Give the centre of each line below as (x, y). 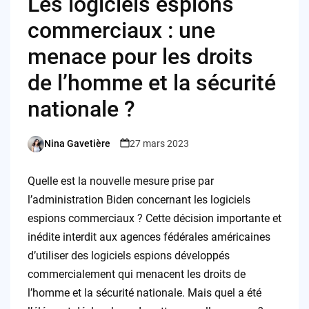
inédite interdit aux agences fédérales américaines (149, 237)
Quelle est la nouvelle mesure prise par (120, 181)
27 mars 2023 (159, 144)
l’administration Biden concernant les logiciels (139, 199)
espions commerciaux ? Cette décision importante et (154, 218)
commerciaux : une (121, 30)
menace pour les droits (140, 56)
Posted (42, 150)
